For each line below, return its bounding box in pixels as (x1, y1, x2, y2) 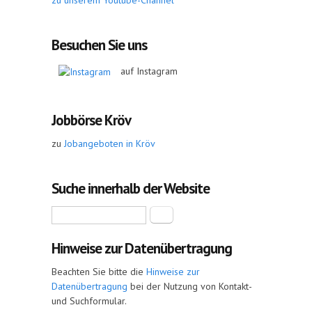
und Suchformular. (52, 295, 127, 307)
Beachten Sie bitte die (52, 265, 146, 278)
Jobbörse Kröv (52, 111, 131, 130)
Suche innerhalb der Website (52, 179, 210, 198)
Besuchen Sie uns (52, 36, 147, 54)
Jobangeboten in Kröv (64, 137, 155, 150)
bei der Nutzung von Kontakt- (127, 280, 251, 292)
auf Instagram (118, 65, 178, 77)
